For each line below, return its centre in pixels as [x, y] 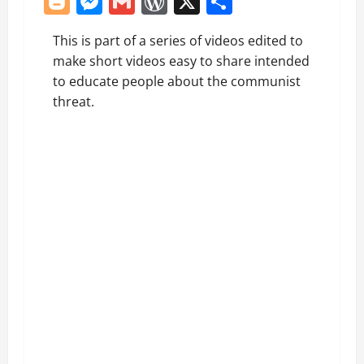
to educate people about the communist [177, 81]
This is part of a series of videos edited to [178, 40]
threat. [74, 101]
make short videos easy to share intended [181, 61]
